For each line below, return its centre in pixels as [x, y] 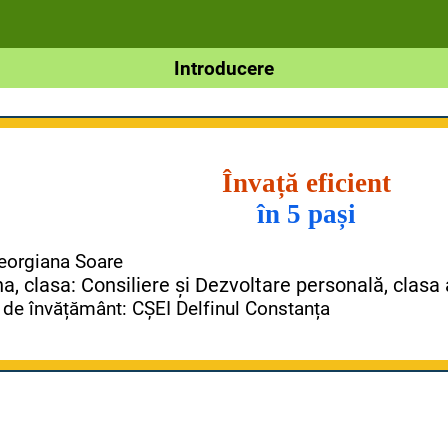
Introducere [224, 68]
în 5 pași [307, 214]
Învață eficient [307, 183]
